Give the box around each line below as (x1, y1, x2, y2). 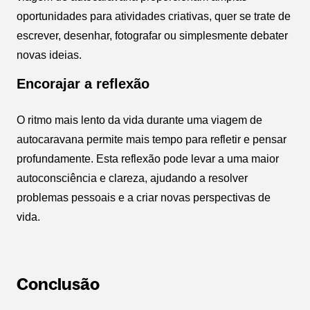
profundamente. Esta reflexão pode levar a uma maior (17, 152, 279, 165)
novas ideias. (17, 48, 82, 61)
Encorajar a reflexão (17, 75, 149, 91)
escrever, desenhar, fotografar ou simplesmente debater (17, 29, 288, 42)
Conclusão (17, 274, 100, 293)
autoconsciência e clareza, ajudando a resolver (17, 172, 248, 184)
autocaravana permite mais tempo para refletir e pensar (17, 133, 286, 145)
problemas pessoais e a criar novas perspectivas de (17, 191, 271, 203)
